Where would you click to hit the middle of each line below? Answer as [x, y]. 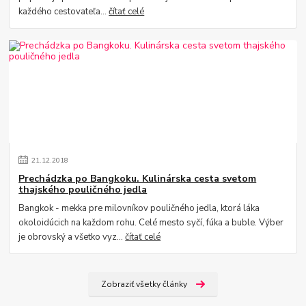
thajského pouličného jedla [83, 190]
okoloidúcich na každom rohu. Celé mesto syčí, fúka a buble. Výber [151, 222]
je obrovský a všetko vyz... [72, 237]
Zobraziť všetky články [144, 284]
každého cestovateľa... [64, 11]
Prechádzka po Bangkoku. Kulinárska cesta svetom [138, 179]
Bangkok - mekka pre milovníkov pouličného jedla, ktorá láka [139, 208]
